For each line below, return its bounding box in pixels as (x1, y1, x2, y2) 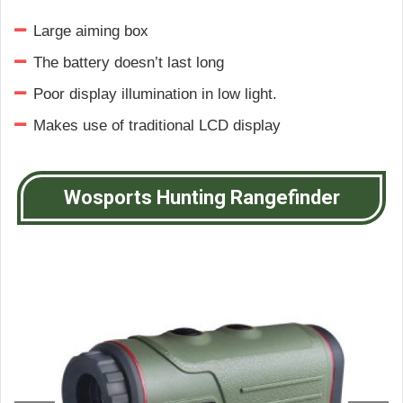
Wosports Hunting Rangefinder (63, 186, 340, 210)
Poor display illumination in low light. (33, 85, 277, 103)
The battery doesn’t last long (33, 54, 224, 72)
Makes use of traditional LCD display (33, 117, 281, 135)
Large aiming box (33, 22, 148, 40)
